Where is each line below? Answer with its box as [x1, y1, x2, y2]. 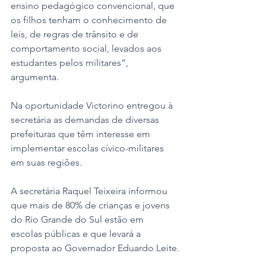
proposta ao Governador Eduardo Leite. [11, 242, 179, 254]
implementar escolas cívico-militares [11, 142, 166, 154]
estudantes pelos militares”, [11, 56, 131, 68]
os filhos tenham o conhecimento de [11, 14, 169, 26]
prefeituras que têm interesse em [11, 128, 153, 140]
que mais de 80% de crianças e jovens [11, 199, 172, 211]
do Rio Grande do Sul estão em [11, 213, 146, 225]
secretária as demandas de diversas [11, 113, 161, 125]
